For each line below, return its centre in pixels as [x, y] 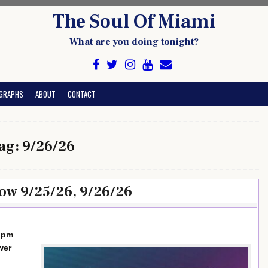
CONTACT [82, 94]
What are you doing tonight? [134, 42]
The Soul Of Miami [134, 22]
